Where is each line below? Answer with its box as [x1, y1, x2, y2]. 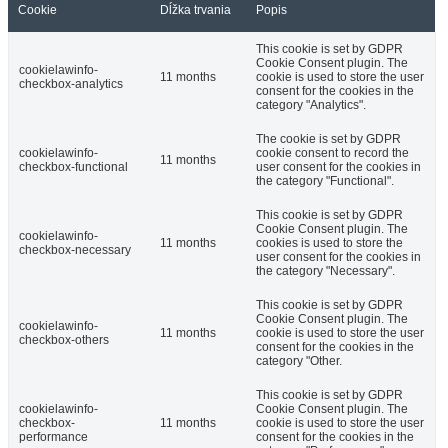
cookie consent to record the [256, 146, 409, 160]
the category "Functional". [256, 174, 394, 188]
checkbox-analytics [19, 77, 123, 91]
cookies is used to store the [256, 236, 403, 250]
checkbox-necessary [19, 243, 131, 257]
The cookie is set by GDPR [256, 132, 401, 146]
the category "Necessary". [256, 264, 395, 278]
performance [19, 430, 88, 444]
